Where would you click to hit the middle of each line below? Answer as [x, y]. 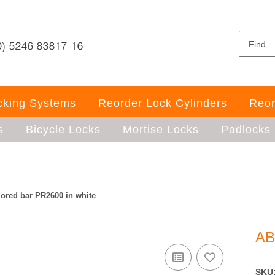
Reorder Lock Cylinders [162, 103]
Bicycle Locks [63, 130]
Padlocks [246, 130]
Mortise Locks [161, 130]
